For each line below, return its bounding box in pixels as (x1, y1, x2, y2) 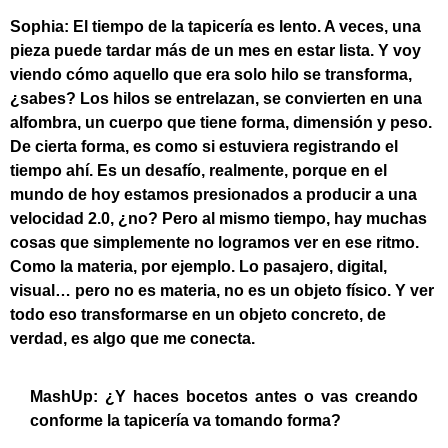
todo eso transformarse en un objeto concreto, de (10, 306, 386, 324)
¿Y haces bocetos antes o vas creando (98, 387, 418, 405)
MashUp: (30, 387, 98, 405)
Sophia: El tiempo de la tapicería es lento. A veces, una (10, 18, 421, 36)
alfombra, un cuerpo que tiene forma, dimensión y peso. (10, 114, 432, 132)
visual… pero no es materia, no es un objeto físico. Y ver (10, 282, 434, 300)
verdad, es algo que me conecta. (10, 330, 255, 348)
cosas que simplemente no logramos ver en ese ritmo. (10, 234, 419, 252)
